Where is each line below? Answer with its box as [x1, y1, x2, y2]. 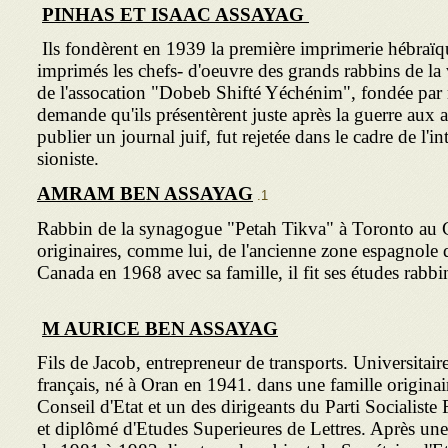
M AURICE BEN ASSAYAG [42, 318, 278, 339]
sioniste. [37, 148, 99, 169]
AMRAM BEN [37, 183, 164, 204]
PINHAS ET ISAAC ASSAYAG [42, 4, 304, 25]
